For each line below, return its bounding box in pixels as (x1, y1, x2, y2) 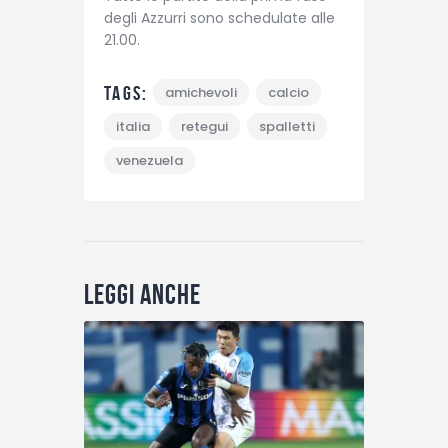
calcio (267, 82, 309, 102)
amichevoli (164, 82, 237, 102)
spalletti (259, 116, 315, 136)
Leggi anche (84, 278, 201, 310)
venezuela (116, 150, 183, 170)
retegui (181, 116, 228, 136)
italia (116, 116, 150, 136)
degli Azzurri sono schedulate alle (104, 7, 335, 28)
